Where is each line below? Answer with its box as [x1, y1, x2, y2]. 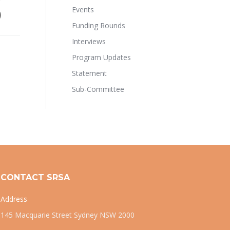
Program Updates [71, 52, 131, 62]
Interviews [71, 36, 106, 46]
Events [71, 5, 94, 14]
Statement [71, 68, 107, 78]
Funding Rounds [71, 21, 125, 30]
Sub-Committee [71, 84, 124, 94]
